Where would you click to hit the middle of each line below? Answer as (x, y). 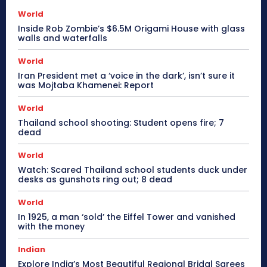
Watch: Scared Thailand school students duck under (133, 170)
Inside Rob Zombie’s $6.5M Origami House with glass (131, 28)
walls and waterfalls (63, 38)
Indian (32, 249)
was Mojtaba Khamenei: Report (86, 85)
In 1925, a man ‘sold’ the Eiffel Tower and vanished (127, 217)
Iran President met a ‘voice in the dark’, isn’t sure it (126, 75)
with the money (51, 226)
